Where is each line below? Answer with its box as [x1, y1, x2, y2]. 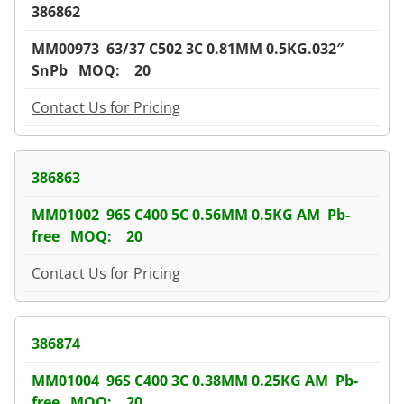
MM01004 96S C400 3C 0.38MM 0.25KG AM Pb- [32, 370, 358, 390]
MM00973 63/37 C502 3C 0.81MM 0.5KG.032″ [32, 38, 347, 59]
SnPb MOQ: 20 [32, 60, 151, 80]
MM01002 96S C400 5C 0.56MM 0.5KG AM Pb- [32, 204, 350, 225]
